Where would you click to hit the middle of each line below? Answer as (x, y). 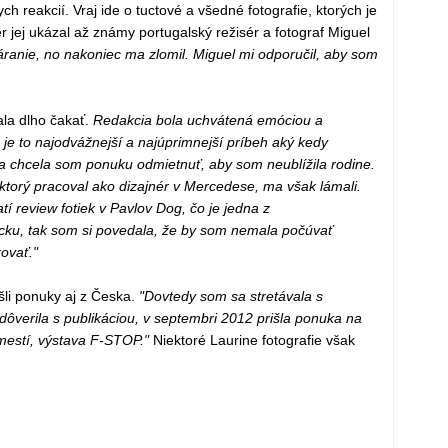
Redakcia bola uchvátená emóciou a (207, 120)
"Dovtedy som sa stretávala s (230, 296)
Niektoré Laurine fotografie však (251, 340)
